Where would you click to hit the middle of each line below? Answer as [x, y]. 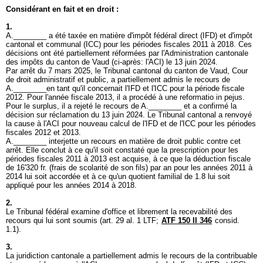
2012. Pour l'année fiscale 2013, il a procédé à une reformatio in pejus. [125, 97]
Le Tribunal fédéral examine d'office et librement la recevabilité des [119, 212]
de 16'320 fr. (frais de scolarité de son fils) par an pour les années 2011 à [129, 168]
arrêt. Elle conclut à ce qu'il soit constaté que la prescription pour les [122, 150]
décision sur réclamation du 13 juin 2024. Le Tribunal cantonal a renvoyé [129, 115]
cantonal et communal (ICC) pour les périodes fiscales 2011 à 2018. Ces [129, 44]
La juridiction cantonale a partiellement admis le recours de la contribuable [131, 256]
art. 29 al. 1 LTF [129, 220]
